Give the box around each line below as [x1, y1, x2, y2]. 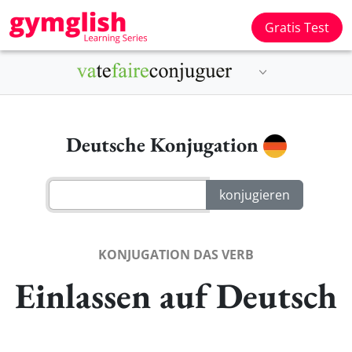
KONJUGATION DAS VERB [98, 245, 254, 263]
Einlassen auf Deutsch [15, 272, 337, 318]
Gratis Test [265, 19, 329, 36]
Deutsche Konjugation [65, 131, 263, 158]
